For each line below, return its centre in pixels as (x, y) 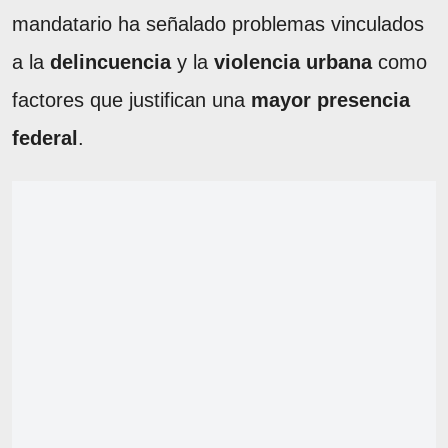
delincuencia (110, 62)
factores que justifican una (131, 100)
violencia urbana (293, 62)
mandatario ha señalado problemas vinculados (218, 24)
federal (45, 138)
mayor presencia (330, 100)
